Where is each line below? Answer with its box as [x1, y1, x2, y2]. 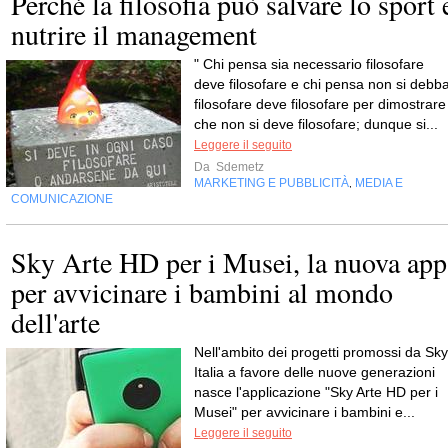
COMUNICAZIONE [11, 192, 113, 207]
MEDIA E [355, 176, 403, 191]
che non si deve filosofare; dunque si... [194, 116, 438, 133]
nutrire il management [11, 15, 257, 54]
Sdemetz [213, 160, 264, 175]
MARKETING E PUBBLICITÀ [194, 176, 349, 191]
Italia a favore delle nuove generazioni [194, 364, 435, 381]
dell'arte [11, 303, 100, 342]
